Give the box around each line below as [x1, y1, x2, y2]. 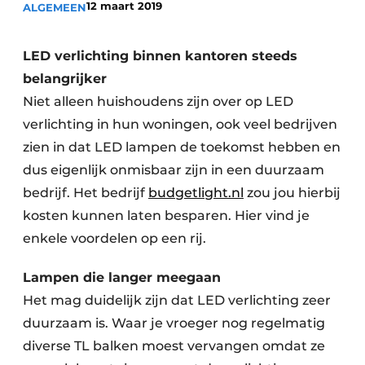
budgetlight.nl [148, 185, 244, 200]
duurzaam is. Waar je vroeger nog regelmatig [23, 315, 325, 331]
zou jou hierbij [244, 185, 341, 200]
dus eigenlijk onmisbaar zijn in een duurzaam [23, 162, 324, 178]
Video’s [58, 56, 100, 71]
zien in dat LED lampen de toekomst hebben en [23, 139, 341, 155]
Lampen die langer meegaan [23, 270, 221, 285]
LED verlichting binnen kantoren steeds [23, 48, 297, 64]
